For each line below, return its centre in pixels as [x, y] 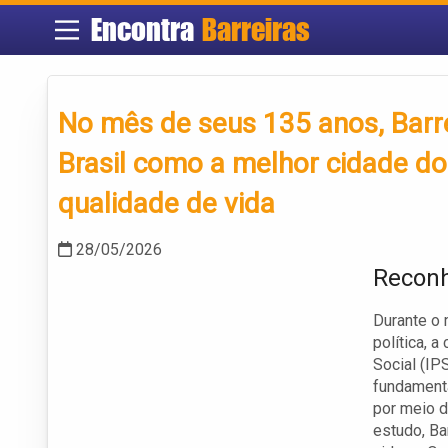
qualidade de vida [166, 204]
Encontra [146, 29]
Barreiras [255, 29]
